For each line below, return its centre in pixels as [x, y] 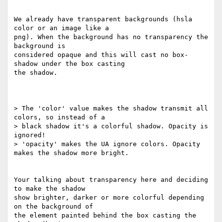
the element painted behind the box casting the [105, 216]
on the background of [55, 207]
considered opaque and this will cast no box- [101, 55]
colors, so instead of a [59, 117]
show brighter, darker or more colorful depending [109, 198]
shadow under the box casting [71, 64]
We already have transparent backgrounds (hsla [103, 19]
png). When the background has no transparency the [111, 37]
